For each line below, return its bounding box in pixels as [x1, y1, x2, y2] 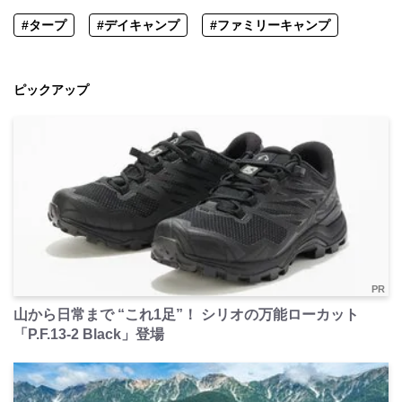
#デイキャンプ [97, 17, 179, 32]
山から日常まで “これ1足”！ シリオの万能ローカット [13, 307, 359, 322]
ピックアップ [13, 83, 89, 97]
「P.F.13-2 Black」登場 [13, 327, 164, 342]
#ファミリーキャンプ [210, 17, 330, 32]
